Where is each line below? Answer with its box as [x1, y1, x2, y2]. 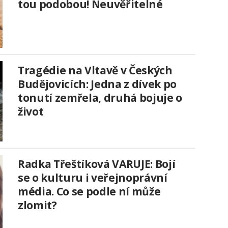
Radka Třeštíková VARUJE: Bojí [18, 156, 176, 171]
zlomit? [18, 197, 57, 212]
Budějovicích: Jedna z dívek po [18, 76, 177, 91]
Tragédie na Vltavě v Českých [18, 63, 173, 77]
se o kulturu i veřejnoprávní [18, 170, 167, 185]
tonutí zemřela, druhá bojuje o [18, 90, 182, 105]
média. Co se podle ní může [18, 184, 161, 198]
